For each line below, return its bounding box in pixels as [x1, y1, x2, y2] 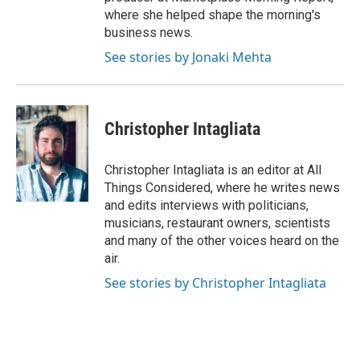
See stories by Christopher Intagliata [104, 273, 326, 292]
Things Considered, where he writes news [104, 179, 340, 195]
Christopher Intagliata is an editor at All [104, 162, 321, 178]
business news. [104, 24, 193, 40]
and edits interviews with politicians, [104, 197, 309, 213]
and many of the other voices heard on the [104, 232, 339, 248]
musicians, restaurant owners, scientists [104, 215, 330, 231]
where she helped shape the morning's [104, 6, 321, 22]
